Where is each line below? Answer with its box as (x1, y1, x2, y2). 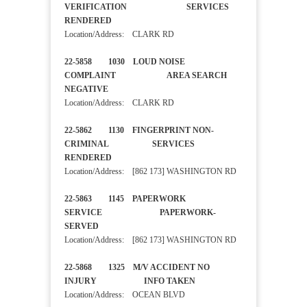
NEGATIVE (64, 84, 156, 95)
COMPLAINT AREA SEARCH (64, 71, 227, 81)
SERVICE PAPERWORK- (64, 208, 216, 218)
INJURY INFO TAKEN (64, 276, 230, 286)
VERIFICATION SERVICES (64, 2, 229, 12)
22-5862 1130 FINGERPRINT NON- (64, 125, 214, 136)
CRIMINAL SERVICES (64, 139, 195, 149)
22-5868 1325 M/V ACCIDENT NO (64, 262, 210, 273)
